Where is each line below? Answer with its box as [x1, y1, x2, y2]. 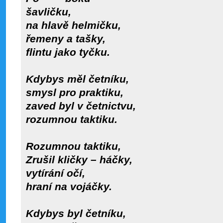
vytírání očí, [26, 167, 85, 179]
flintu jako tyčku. [26, 46, 110, 58]
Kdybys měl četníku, [26, 73, 129, 85]
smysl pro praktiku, [26, 87, 123, 99]
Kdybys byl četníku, [26, 208, 126, 220]
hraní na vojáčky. [26, 181, 112, 193]
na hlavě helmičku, [26, 19, 121, 31]
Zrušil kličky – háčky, [26, 154, 132, 166]
